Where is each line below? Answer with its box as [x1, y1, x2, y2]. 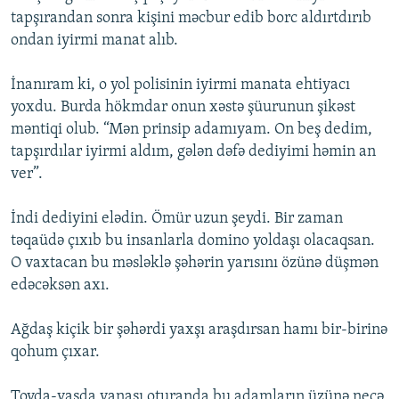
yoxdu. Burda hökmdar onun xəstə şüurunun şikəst [11, 99, 355, 117]
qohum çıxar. [11, 344, 100, 362]
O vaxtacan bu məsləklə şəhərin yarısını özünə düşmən [11, 255, 379, 273]
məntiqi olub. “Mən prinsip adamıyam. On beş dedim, [11, 121, 372, 139]
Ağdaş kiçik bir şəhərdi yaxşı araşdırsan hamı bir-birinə [11, 322, 387, 339]
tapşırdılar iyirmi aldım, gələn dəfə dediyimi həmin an [11, 143, 376, 161]
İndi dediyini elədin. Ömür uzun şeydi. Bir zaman [11, 210, 343, 228]
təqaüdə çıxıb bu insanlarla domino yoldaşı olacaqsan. [11, 232, 375, 250]
